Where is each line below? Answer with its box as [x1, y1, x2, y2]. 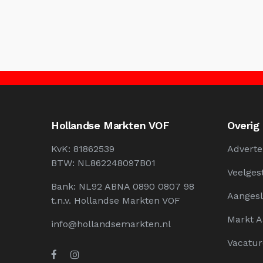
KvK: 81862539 [51, 143, 114, 154]
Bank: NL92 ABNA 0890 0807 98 [51, 180, 194, 192]
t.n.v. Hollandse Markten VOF [51, 194, 180, 206]
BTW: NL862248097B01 [51, 157, 156, 168]
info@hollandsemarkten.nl [51, 218, 171, 230]
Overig [227, 119, 259, 131]
